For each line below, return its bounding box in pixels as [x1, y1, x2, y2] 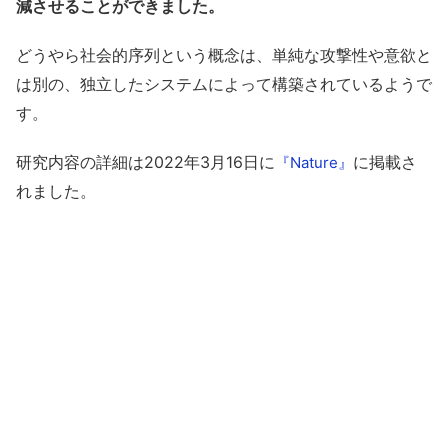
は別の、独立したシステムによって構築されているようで [16, 73, 432, 94]
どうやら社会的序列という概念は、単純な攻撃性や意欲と [16, 44, 432, 65]
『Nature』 [275, 152, 353, 172]
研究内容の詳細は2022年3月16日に [16, 151, 275, 172]
